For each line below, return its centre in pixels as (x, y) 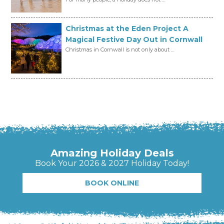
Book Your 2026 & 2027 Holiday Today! (112, 163)
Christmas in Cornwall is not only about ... (120, 50)
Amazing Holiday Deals (112, 153)
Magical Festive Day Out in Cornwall (134, 40)
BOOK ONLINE (112, 183)
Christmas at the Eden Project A (127, 29)
